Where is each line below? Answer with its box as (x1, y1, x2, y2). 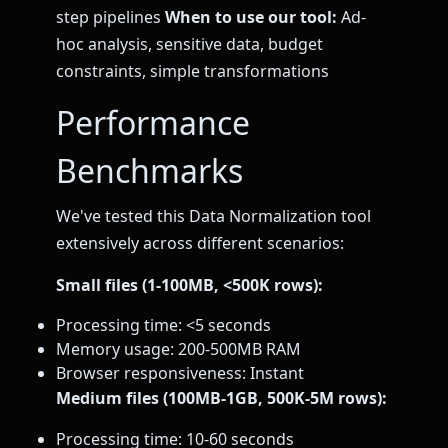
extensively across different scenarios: (56, 232, 344, 255)
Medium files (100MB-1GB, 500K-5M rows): (56, 387, 387, 410)
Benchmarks (56, 149, 243, 193)
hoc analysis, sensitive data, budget (56, 32, 323, 55)
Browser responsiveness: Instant (56, 362, 304, 385)
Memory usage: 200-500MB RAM (56, 338, 301, 361)
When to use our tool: (165, 5, 337, 28)
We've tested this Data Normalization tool (56, 205, 371, 228)
